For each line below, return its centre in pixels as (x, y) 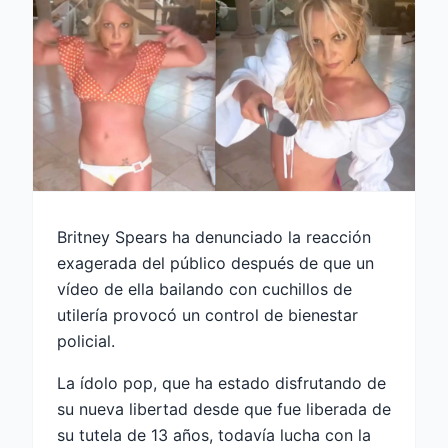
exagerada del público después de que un (215, 262)
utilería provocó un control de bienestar (207, 314)
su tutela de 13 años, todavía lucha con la (214, 434)
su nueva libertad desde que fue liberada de (224, 408)
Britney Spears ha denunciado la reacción (214, 236)
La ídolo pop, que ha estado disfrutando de (221, 382)
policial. (86, 340)
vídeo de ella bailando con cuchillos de (204, 288)
